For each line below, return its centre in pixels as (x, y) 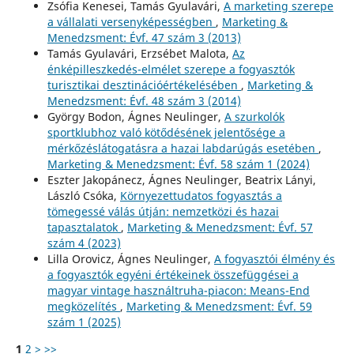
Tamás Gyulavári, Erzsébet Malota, (139, 53)
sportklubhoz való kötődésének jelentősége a (166, 132)
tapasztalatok (84, 227)
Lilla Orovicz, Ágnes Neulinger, (130, 258)
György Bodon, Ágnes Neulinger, (136, 116)
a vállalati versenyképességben (131, 21)
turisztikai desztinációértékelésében (144, 85)
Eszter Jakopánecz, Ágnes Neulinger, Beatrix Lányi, (181, 179)
